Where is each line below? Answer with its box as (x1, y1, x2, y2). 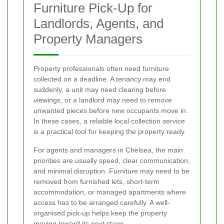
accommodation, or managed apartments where (33, 188, 186, 196)
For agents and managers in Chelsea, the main (33, 146, 183, 154)
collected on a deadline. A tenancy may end (33, 75, 170, 83)
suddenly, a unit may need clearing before (33, 85, 166, 94)
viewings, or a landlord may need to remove (33, 96, 172, 104)
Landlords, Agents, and (33, 16, 163, 31)
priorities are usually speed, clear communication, (33, 156, 190, 165)
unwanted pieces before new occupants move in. (33, 106, 188, 115)
